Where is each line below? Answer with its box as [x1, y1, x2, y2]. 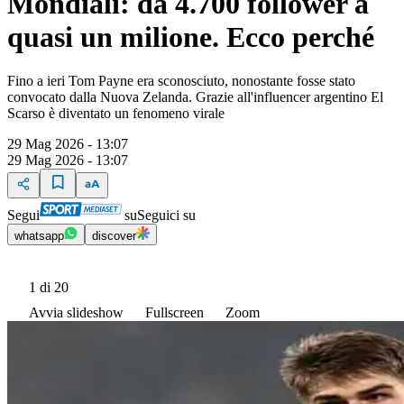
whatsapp [14, 229, 64, 243]
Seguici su [137, 207, 196, 224]
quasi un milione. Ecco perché [7, 20, 374, 53]
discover [92, 229, 136, 243]
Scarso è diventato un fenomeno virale [7, 106, 225, 122]
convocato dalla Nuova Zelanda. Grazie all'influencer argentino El [7, 89, 383, 106]
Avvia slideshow [29, 305, 124, 321]
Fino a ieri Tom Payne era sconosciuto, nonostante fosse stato [7, 73, 355, 89]
